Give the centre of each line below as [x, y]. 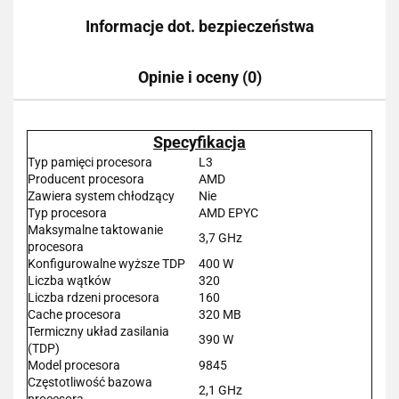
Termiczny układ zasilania [98, 331]
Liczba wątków [69, 280]
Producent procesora [86, 179]
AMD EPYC [228, 212]
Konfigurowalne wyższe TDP [106, 263]
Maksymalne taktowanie [95, 229]
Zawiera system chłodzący [101, 195]
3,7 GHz [220, 237]
